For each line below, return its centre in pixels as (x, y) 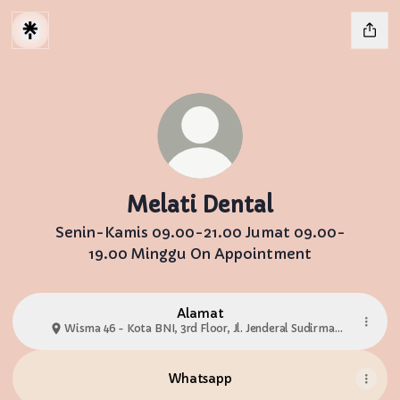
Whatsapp (200, 379)
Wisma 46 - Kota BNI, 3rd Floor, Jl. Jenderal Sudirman (203, 328)
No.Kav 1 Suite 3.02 (114, 344)
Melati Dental (200, 205)
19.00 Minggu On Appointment (200, 254)
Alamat (200, 313)
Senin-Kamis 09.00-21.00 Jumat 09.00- (200, 232)
